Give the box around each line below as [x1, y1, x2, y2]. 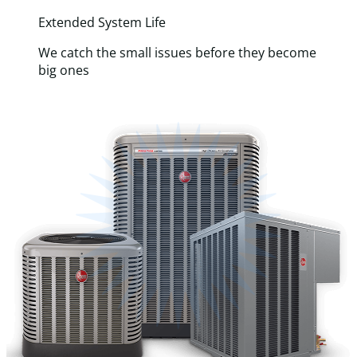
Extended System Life [38, 13, 166, 31]
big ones [38, 61, 89, 79]
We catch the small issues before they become [38, 43, 316, 61]
